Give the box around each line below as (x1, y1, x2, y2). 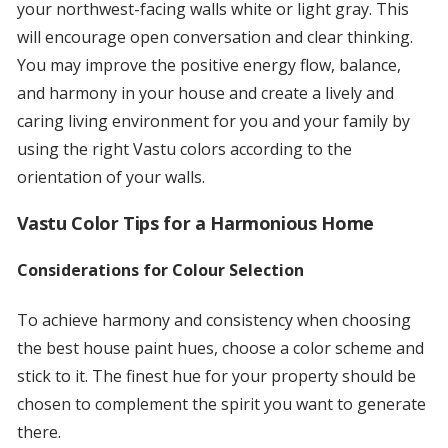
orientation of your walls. (16, 166, 205, 189)
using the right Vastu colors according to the (16, 138, 352, 161)
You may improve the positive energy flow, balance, (16, 54, 401, 77)
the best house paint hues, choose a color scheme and (16, 337, 424, 360)
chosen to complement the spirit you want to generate (16, 393, 426, 416)
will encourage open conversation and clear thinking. (16, 26, 413, 49)
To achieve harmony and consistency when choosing (16, 309, 411, 332)
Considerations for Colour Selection (16, 259, 304, 282)
